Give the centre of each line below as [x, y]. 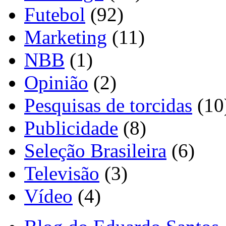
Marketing [66, 37]
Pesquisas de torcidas [108, 105]
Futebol [55, 15]
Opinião [56, 83]
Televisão [62, 174]
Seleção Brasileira [95, 151]
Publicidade [71, 128]
